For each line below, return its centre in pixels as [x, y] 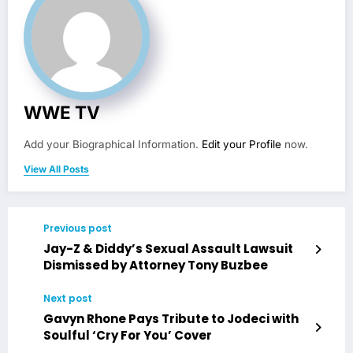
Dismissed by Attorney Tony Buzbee [156, 265]
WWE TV [62, 112]
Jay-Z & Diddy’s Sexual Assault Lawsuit [168, 248]
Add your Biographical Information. [113, 144]
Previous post [78, 228]
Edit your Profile [242, 144]
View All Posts [56, 169]
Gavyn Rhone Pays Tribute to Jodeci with [171, 318]
